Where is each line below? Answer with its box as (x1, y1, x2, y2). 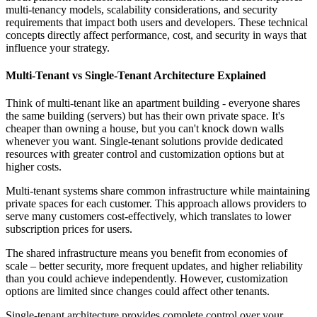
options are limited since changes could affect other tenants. (6, 285, 270, 298)
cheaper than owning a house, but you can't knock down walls (6, 122, 284, 135)
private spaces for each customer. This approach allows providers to (6, 197, 306, 210)
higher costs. (6, 161, 62, 173)
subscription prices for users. (6, 223, 132, 236)
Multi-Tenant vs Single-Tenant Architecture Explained (6, 69, 266, 82)
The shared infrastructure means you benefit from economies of (6, 247, 287, 260)
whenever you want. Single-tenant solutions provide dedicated (6, 135, 283, 148)
